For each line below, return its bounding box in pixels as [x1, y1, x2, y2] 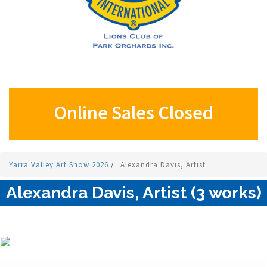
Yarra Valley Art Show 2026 [9, 160, 111, 170]
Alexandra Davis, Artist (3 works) [6, 183, 262, 203]
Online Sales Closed [54, 101, 213, 125]
